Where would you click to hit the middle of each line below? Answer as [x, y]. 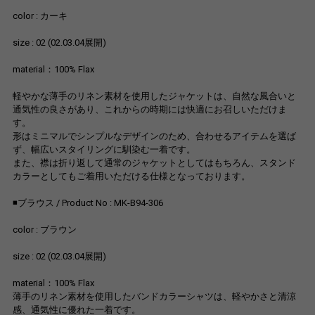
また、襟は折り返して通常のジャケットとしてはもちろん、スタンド [154, 163]
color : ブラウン [44, 230]
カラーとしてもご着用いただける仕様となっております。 [131, 176]
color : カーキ [40, 16]
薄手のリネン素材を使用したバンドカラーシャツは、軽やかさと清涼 [154, 297]
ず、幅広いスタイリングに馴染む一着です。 [104, 150]
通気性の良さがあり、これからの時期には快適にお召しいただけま [149, 110]
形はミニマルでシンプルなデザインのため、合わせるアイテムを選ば [154, 136]
